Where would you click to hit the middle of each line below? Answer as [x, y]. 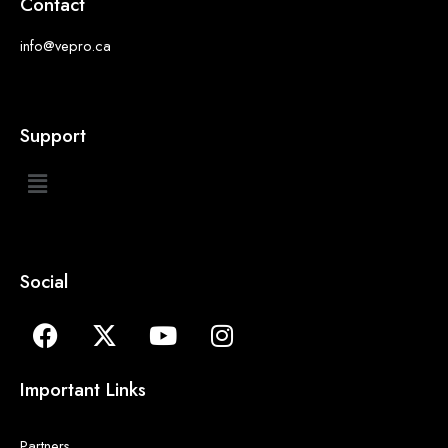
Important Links [83, 389]
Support [53, 136]
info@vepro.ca [65, 46]
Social [44, 281]
